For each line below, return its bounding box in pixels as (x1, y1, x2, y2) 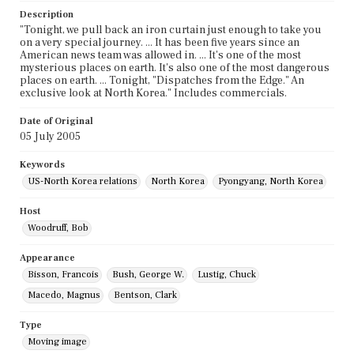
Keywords (20, 159, 65, 171)
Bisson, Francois (28, 269, 99, 281)
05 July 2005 (20, 130, 81, 145)
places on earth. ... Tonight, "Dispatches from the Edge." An (20, 73, 304, 88)
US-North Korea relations (28, 175, 137, 188)
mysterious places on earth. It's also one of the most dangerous (20, 61, 330, 76)
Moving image (28, 336, 87, 348)
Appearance (20, 252, 75, 265)
